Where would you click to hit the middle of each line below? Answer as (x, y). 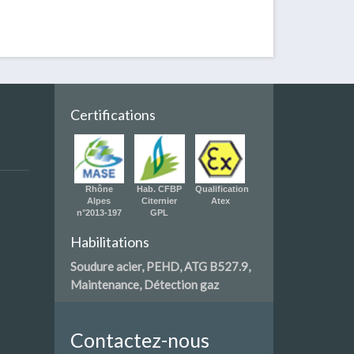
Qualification (222, 189)
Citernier (160, 201)
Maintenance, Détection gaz (144, 285)
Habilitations (109, 242)
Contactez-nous (139, 340)
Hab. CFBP (160, 189)
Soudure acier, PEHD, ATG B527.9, (160, 267)
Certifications (113, 115)
